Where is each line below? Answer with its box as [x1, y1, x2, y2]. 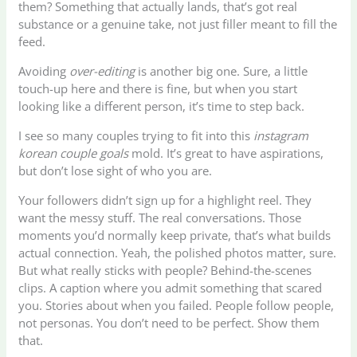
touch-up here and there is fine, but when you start [18, 80, 298, 96]
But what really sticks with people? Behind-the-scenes [18, 261, 312, 278]
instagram [253, 127, 309, 143]
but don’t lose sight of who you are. [18, 162, 213, 178]
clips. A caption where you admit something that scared [18, 279, 323, 296]
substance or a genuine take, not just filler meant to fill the [18, 15, 338, 32]
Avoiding [18, 62, 70, 79]
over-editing [69, 62, 135, 79]
